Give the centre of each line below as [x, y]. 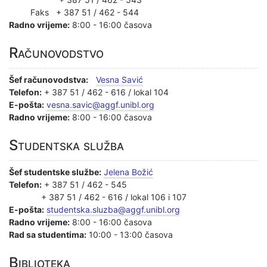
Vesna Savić [119, 79]
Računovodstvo [56, 52]
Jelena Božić [128, 172]
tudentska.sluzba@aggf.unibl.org [115, 209]
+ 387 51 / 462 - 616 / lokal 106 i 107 [114, 197]
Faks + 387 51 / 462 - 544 [74, 12]
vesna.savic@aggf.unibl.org [100, 104]
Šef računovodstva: [51, 79]
